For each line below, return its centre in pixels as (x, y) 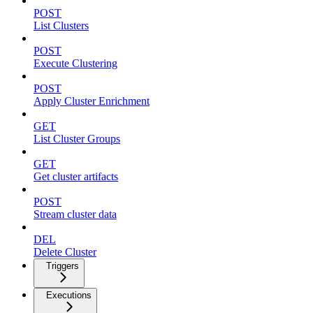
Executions (69, 296)
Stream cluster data (75, 214)
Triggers (63, 266)
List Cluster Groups (77, 139)
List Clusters (61, 26)
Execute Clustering (75, 64)
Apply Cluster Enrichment (92, 101)
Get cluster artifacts (76, 177)
